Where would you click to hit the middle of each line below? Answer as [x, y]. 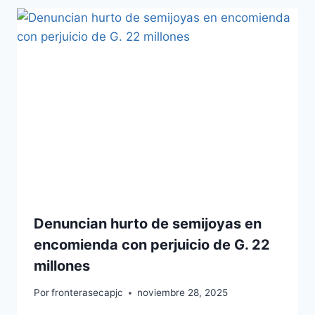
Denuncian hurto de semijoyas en [148, 223]
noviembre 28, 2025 [183, 293]
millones [62, 265]
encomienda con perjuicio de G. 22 [152, 244]
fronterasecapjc [88, 293]
